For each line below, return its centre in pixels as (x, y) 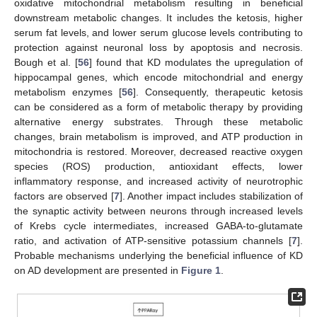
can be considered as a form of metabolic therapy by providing (158, 106)
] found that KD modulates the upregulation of (196, 62)
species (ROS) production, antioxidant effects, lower (158, 166)
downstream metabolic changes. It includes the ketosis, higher (158, 17)
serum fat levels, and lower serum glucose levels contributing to (158, 32)
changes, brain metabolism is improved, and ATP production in (158, 136)
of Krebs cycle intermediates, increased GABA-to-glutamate (158, 225)
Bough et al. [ (46, 62)
